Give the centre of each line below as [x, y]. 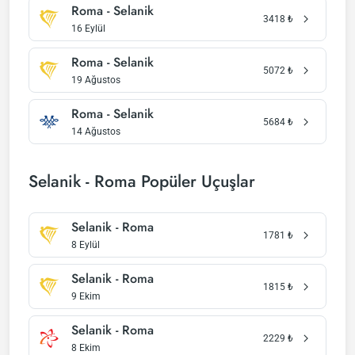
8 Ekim [86, 348]
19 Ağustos [96, 80]
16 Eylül [88, 29]
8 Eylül [86, 245]
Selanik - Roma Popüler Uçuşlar [142, 181]
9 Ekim [86, 296]
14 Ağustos [96, 132]
